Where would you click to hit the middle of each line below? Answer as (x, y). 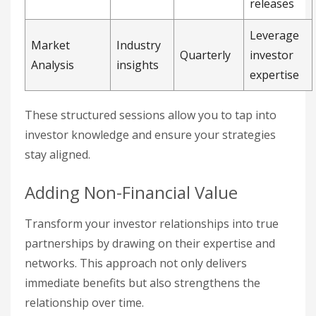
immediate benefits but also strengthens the (142, 282)
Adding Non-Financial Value (131, 192)
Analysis (53, 65)
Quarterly (205, 55)
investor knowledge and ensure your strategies (150, 134)
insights (138, 65)
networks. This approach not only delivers (136, 263)
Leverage (274, 35)
